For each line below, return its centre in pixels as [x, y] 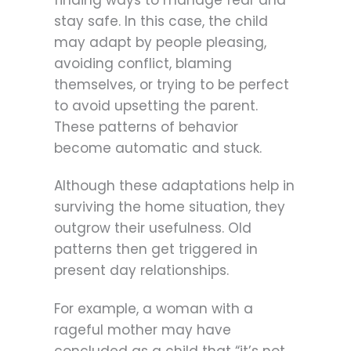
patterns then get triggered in [156, 250]
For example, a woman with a [154, 308]
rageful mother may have [143, 329]
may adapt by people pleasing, [160, 43]
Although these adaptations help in [174, 186]
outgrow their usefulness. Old [153, 228]
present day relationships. [141, 271]
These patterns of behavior [146, 127]
